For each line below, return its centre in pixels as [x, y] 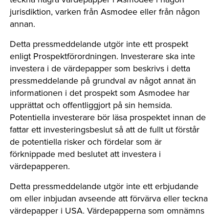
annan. [22, 24]
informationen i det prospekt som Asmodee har [100, 93]
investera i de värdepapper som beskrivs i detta [100, 68]
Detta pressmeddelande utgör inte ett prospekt [99, 44]
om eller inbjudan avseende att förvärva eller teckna [109, 198]
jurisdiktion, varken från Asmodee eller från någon [105, 12]
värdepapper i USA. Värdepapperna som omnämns [107, 211]
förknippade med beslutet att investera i [85, 154]
